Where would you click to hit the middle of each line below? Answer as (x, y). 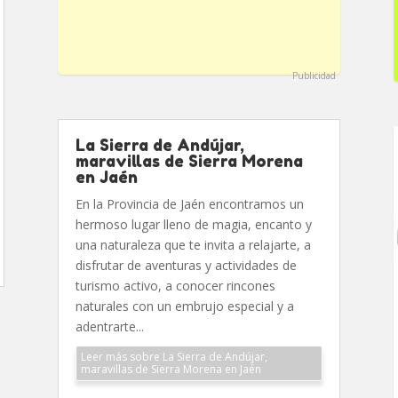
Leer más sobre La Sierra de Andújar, (174, 357)
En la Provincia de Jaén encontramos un (189, 204)
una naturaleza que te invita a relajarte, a (193, 245)
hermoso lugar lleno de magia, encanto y (193, 224)
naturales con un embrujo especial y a (184, 306)
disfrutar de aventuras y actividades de (186, 265)
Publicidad (314, 76)
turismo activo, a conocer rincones (175, 286)
